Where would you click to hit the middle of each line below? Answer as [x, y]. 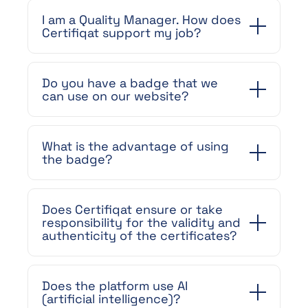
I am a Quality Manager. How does [141, 20]
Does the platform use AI [115, 286]
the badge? [77, 159]
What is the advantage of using [135, 146]
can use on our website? [115, 96]
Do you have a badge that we [130, 83]
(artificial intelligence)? [111, 299]
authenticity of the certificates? [139, 235]
